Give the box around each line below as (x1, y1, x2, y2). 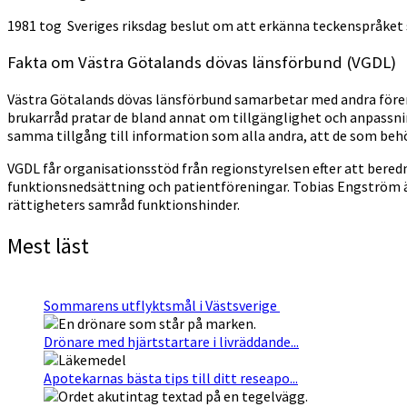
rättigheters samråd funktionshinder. (7, 194, 240, 213)
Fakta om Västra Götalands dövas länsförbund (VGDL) (7, 52, 396, 74)
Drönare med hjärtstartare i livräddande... (44, 332, 299, 351)
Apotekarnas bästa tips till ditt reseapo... (44, 368, 298, 387)
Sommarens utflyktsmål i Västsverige (44, 295, 280, 314)
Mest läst (7, 231, 89, 260)
